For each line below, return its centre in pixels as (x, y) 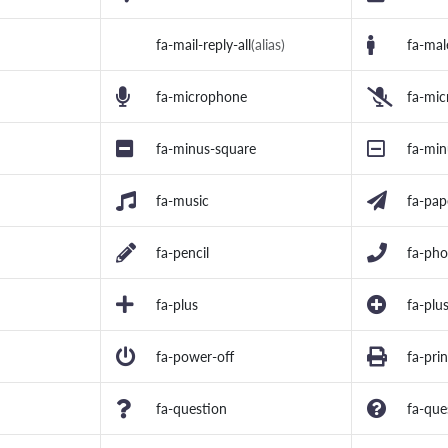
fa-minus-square (206, 149)
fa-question (191, 409)
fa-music (182, 201)
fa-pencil (182, 253)
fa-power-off (195, 357)
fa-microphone (201, 97)
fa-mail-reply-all (203, 45)
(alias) (268, 45)
